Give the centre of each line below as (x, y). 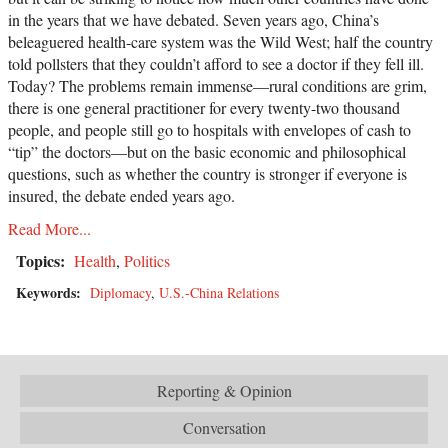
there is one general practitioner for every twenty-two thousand (204, 107)
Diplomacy (120, 292)
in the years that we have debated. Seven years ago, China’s (193, 19)
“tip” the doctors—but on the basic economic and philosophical (207, 151)
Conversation (224, 427)
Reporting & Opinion (224, 390)
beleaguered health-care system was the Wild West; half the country (220, 41)
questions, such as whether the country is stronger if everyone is (207, 173)
